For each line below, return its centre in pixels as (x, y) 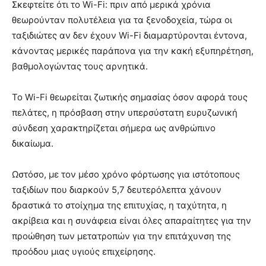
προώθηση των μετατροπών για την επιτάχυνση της (121, 236)
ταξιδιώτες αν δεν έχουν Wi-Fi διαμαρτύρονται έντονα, (129, 36)
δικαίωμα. (33, 144)
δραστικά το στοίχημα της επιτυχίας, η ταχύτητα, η (119, 205)
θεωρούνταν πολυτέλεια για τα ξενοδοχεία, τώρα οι (122, 20)
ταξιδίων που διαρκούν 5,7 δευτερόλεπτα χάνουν (117, 190)
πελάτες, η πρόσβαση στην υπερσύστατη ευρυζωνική (125, 113)
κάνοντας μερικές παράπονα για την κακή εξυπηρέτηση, (133, 51)
